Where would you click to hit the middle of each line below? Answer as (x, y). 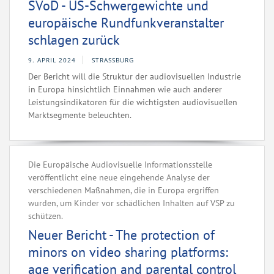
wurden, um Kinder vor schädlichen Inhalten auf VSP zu (131, 203)
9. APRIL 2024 (52, 60)
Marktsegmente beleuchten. (80, 115)
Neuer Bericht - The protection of (121, 235)
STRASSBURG (113, 60)
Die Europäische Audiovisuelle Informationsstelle (120, 165)
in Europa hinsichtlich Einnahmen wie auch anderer (125, 90)
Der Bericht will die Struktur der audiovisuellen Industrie (135, 77)
